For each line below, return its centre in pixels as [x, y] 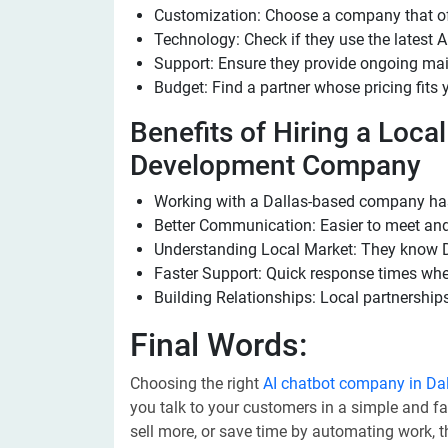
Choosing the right [196, 383]
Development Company [275, 165]
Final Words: [218, 345]
